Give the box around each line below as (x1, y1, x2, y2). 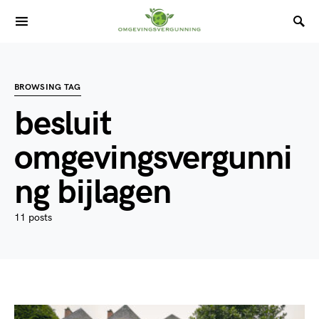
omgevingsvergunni (14, 138, 292, 179)
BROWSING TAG (14, 82, 81, 93)
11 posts (14, 211, 52, 224)
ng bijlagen (14, 172, 171, 213)
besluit (14, 104, 112, 145)
